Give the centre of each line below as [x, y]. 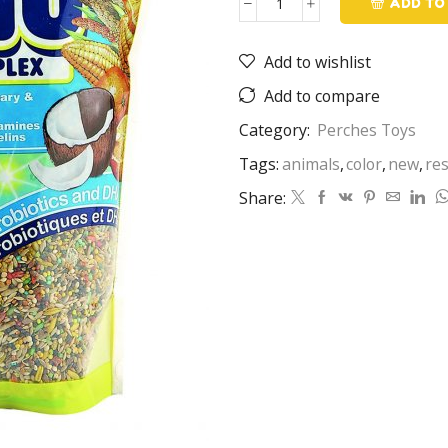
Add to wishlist [317, 61]
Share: [262, 197]
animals [311, 163]
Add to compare [322, 95]
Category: [276, 129]
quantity [304, 37]
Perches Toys [366, 129]
